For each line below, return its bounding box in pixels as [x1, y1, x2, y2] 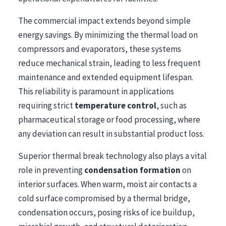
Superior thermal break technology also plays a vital [18, 150, 207, 161]
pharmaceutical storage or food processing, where [18, 114, 200, 125]
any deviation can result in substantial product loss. [18, 128, 204, 139]
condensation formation [84, 164, 181, 176]
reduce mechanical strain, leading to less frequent [18, 58, 201, 69]
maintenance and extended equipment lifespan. [18, 72, 193, 83]
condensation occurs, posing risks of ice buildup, [18, 207, 195, 218]
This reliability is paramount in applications [18, 86, 174, 97]
